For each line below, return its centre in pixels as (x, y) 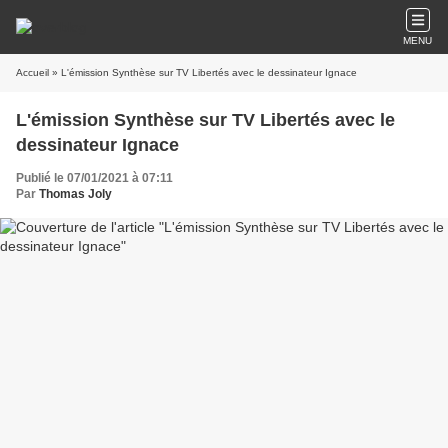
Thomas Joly (75, 194)
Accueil (32, 72)
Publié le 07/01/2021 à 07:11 (94, 178)
